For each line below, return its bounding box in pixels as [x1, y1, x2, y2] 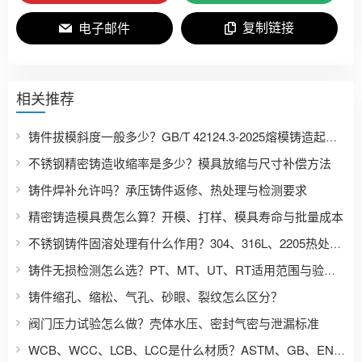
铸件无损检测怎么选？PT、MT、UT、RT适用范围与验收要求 [324, 262, 335, 278]
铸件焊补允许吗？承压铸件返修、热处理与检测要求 [28, 181, 307, 198]
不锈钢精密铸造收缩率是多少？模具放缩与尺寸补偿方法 [28, 154, 331, 171]
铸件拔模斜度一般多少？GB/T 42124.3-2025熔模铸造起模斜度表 [326, 128, 337, 145]
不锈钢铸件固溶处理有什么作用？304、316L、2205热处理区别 [330, 235, 341, 251]
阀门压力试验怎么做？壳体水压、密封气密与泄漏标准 [28, 314, 319, 331]
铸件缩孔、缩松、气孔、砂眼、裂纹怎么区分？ [28, 288, 283, 305]
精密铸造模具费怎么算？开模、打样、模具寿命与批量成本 [28, 208, 343, 225]
